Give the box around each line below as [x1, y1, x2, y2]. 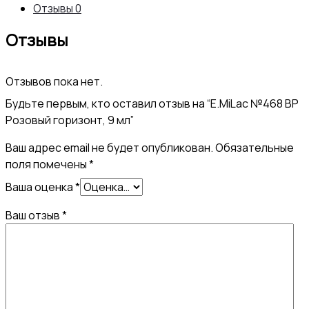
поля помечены [6, 156, 89, 172]
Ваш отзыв [6, 207, 62, 223]
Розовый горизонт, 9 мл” [6, 112, 134, 128]
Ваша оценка [6, 179, 75, 195]
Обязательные [215, 139, 294, 155]
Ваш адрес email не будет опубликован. [6, 139, 213, 155]
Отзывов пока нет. [6, 73, 103, 89]
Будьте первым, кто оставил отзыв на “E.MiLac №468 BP [6, 95, 299, 111]
